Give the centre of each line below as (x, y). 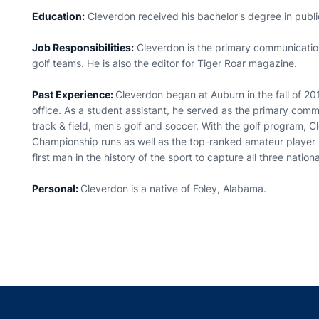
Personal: (57, 188)
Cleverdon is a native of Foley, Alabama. (175, 188)
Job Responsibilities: (83, 47)
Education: (59, 16)
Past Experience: (74, 94)
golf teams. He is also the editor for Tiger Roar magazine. (166, 63)
